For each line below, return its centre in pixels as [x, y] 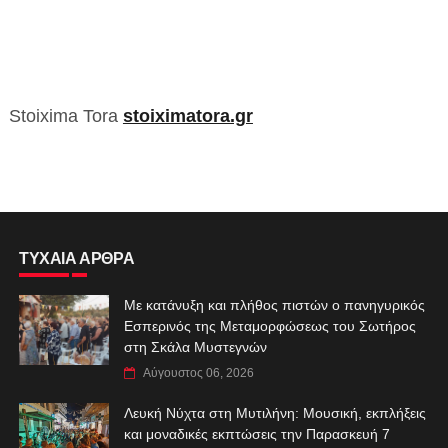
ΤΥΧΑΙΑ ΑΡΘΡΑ [76, 258]
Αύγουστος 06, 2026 [198, 372]
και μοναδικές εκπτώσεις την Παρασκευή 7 [256, 433]
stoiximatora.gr [187, 115]
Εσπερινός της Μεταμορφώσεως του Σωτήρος [269, 325]
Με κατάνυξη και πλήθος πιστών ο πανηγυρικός [274, 304]
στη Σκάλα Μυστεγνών [195, 346]
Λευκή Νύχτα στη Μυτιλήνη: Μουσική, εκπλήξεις [274, 412]
